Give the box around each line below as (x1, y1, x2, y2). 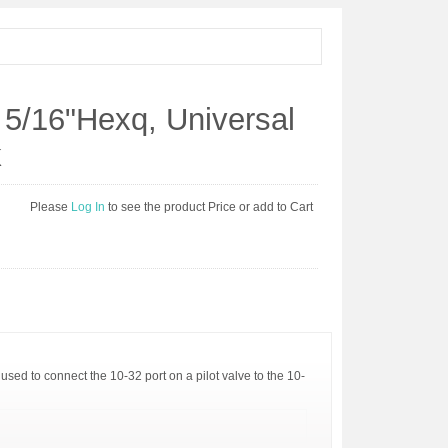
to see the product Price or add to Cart (108, 200, 313, 214)
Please (30, 200, 71, 214)
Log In (71, 200, 108, 214)
